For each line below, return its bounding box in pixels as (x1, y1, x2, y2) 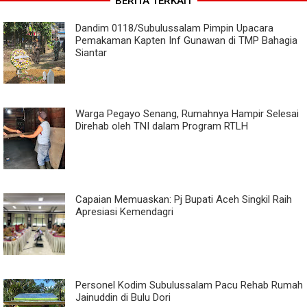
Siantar (75, 47, 107, 59)
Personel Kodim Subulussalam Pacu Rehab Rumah (75, 279, 303, 291)
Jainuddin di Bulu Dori (75, 291, 171, 304)
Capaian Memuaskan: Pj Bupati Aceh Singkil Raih (75, 193, 292, 206)
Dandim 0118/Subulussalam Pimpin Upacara (75, 22, 273, 34)
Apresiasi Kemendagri (75, 206, 173, 218)
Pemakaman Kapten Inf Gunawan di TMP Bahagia (75, 34, 297, 47)
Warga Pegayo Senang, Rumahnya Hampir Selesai (75, 108, 299, 120)
